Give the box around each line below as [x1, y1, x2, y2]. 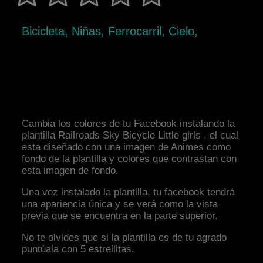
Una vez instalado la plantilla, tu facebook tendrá [22, 187, 235, 198]
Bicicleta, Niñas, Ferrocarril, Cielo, [22, 25, 198, 38]
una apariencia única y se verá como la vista [22, 198, 218, 210]
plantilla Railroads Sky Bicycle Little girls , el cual [22, 130, 239, 141]
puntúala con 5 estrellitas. [22, 244, 135, 255]
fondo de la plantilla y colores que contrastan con [22, 153, 237, 165]
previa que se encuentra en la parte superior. [22, 210, 218, 222]
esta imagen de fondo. [22, 165, 119, 177]
